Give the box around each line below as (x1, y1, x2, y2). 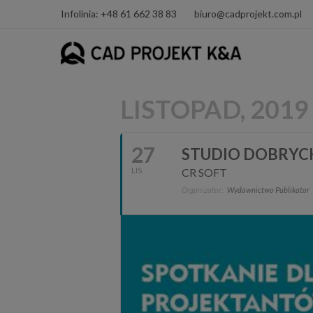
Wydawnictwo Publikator (227, 185, 310, 194)
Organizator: (182, 185, 223, 194)
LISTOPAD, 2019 (120, 94, 309, 124)
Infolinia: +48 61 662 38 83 (61, 8, 177, 20)
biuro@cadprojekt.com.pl (194, 8, 302, 20)
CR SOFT (182, 166, 227, 179)
